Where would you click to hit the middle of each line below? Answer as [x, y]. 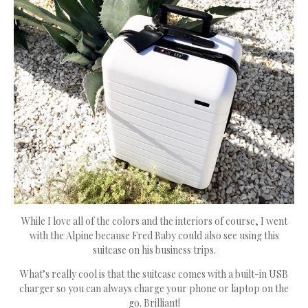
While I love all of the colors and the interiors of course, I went [154, 221]
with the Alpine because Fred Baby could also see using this [154, 236]
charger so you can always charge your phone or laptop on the [154, 289]
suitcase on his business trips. [154, 250]
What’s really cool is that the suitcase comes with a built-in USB [154, 274]
